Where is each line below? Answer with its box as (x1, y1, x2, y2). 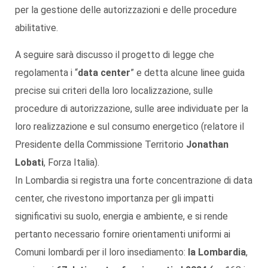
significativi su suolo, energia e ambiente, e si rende (15, 210, 228, 222)
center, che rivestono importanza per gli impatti (15, 192, 214, 204)
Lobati (15, 156, 44, 168)
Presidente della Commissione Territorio (15, 138, 186, 150)
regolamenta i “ (15, 66, 78, 78)
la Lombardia (188, 246, 246, 258)
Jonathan (186, 138, 229, 150)
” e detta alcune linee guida (130, 66, 245, 78)
